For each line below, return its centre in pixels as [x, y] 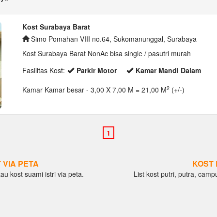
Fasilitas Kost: [44, 70]
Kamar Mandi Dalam [168, 70]
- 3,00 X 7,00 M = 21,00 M [126, 90]
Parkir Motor [97, 70]
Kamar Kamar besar [54, 90]
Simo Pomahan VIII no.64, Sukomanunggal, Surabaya [113, 39]
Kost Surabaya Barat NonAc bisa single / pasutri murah [107, 53]
